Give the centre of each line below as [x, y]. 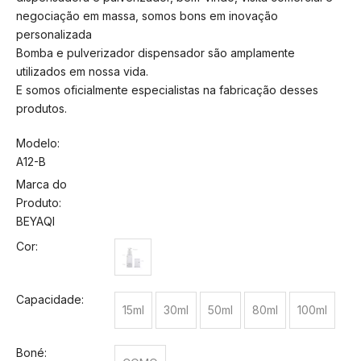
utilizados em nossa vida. [82, 71]
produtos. [41, 108]
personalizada [54, 34]
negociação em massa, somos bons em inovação [147, 16]
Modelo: [38, 143]
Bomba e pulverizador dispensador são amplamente [156, 53]
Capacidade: [50, 299]
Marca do [41, 184]
